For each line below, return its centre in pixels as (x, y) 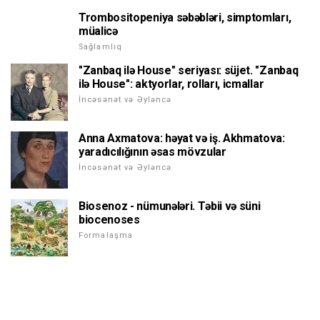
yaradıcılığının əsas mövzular (152, 152)
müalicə (98, 31)
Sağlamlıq (101, 47)
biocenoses (109, 220)
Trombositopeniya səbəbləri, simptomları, (185, 18)
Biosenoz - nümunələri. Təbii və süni (170, 206)
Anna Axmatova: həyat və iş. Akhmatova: (182, 139)
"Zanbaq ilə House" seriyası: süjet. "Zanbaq (189, 71)
